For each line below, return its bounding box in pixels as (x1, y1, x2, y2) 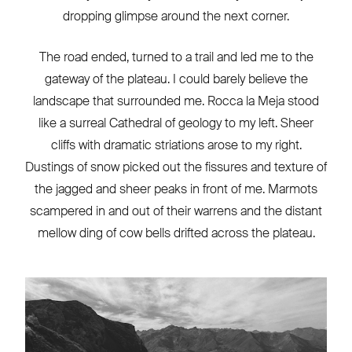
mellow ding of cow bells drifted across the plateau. (37, 225, 315, 242)
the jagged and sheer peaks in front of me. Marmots (35, 181, 317, 198)
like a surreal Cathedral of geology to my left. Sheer (38, 115, 313, 132)
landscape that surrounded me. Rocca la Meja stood (33, 93, 319, 110)
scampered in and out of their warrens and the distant (30, 203, 322, 220)
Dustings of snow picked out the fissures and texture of (25, 159, 327, 176)
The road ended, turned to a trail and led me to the (38, 49, 313, 66)
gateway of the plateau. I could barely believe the (44, 71, 308, 88)
